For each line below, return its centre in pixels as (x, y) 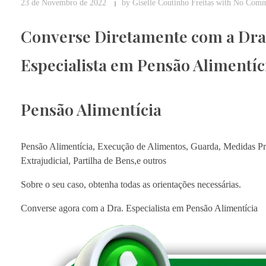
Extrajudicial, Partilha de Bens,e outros (94, 161)
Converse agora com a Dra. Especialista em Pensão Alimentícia (139, 208)
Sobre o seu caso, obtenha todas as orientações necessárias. (131, 185)
